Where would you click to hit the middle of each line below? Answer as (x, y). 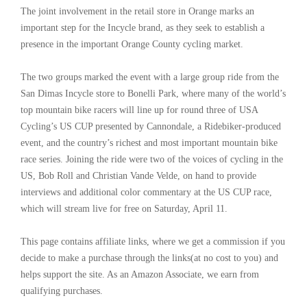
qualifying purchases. (62, 291)
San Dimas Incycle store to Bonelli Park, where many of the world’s (153, 93)
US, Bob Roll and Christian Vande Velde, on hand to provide (138, 175)
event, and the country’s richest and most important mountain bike (149, 143)
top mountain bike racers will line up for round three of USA (139, 110)
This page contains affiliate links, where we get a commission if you (153, 241)
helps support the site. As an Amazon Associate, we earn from (140, 274)
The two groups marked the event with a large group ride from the (150, 77)
